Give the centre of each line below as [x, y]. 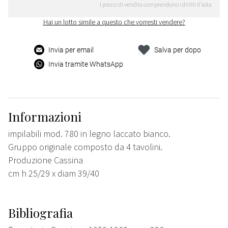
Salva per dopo [177, 50]
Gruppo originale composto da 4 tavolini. [85, 147]
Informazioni [45, 117]
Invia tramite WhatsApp [86, 64]
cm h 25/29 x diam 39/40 [54, 174]
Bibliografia [40, 213]
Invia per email [71, 50]
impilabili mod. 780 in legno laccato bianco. [89, 134]
